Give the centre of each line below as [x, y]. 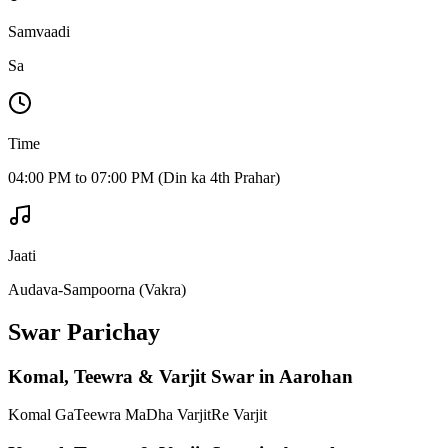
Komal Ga [41, 415]
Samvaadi [39, 31]
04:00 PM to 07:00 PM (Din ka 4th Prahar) [144, 177]
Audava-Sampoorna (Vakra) [97, 289]
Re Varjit [239, 415]
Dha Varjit [178, 415]
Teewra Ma [110, 415]
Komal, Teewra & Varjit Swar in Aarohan [180, 376]
